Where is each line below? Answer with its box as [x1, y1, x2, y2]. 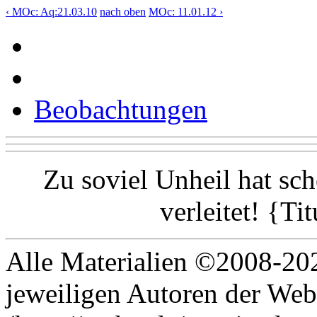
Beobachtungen [34, 93, 207, 125]
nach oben [100, 5, 146, 18]
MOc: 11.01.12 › [149, 5, 223, 18]
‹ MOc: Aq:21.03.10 [6, 5, 97, 18]
